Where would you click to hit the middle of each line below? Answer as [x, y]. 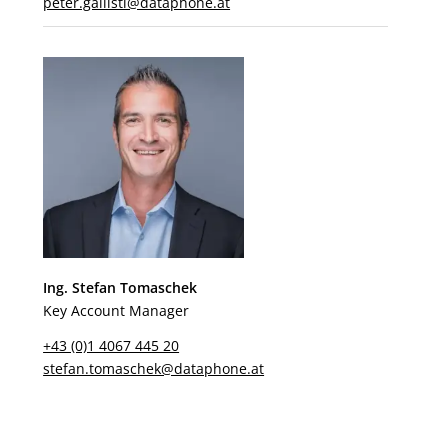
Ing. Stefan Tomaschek [120, 288]
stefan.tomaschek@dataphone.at [154, 369]
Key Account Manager [116, 311]
